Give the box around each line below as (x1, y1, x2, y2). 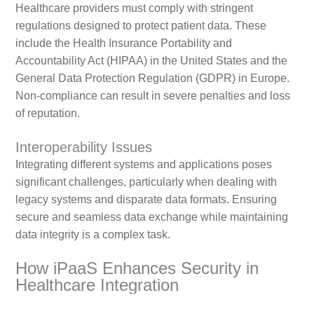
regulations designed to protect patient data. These (15, 20, 266, 32)
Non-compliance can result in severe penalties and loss (15, 90, 290, 102)
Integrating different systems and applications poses (15, 158, 272, 171)
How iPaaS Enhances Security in (15, 259, 259, 278)
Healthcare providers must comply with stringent (15, 2, 253, 15)
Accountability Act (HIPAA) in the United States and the (15, 55, 287, 67)
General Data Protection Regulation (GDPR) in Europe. (15, 72, 289, 85)
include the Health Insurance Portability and (15, 37, 232, 50)
